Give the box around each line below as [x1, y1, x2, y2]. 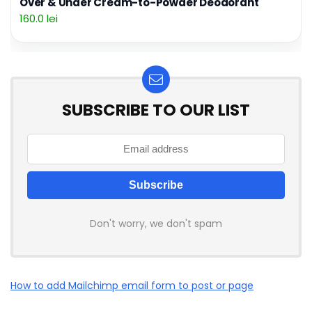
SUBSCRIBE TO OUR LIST [62, 98, 250, 121]
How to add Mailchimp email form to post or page [10, 278, 253, 292]
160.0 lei [19, 10, 58, 26]
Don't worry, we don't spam [90, 216, 222, 231]
